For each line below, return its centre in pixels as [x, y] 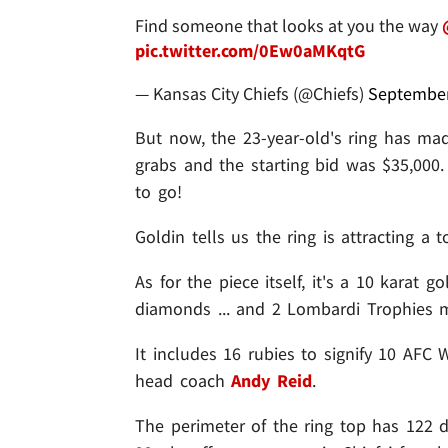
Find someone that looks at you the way [288, 26]
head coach [183, 381]
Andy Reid [271, 381]
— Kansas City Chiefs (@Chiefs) [251, 94]
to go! [158, 192]
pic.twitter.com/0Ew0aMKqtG [250, 51]
